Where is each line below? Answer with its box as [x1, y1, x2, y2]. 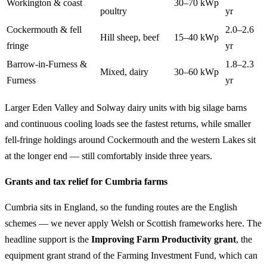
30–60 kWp [174, 67, 219, 77]
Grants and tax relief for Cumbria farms [5, 176, 167, 187]
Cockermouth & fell [7, 24, 82, 35]
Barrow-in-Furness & [7, 59, 87, 69]
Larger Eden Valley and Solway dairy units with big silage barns [5, 103, 247, 113]
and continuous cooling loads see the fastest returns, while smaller [5, 119, 251, 129]
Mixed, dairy [100, 67, 148, 77]
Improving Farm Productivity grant [91, 234, 236, 244]
